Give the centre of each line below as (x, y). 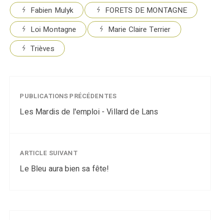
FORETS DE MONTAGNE (146, 10)
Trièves (42, 48)
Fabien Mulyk (52, 10)
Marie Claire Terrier (139, 29)
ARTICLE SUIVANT (49, 153)
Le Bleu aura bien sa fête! (65, 169)
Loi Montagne (53, 29)
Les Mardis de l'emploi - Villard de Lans (89, 112)
